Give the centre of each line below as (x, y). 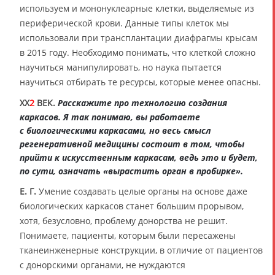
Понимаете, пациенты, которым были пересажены (128, 236)
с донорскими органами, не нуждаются (103, 265)
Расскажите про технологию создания (142, 103)
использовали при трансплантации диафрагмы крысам (138, 38)
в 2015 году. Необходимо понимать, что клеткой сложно (137, 53)
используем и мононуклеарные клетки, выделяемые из (137, 9)
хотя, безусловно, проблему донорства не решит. (124, 221)
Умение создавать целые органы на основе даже (142, 192)
